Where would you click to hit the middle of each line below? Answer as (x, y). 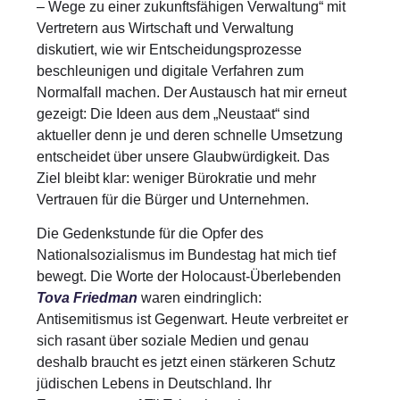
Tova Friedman (87, 298)
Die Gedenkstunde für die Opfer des (150, 234)
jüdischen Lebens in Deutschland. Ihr (154, 384)
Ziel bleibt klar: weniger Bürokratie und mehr (177, 178)
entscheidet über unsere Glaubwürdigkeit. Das (183, 156)
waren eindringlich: (200, 298)
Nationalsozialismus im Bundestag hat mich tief (187, 255)
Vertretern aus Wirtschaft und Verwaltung (166, 28)
